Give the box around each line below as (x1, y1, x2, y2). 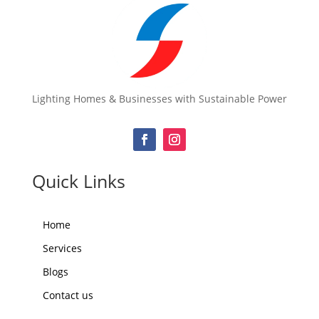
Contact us (42, 288, 93, 302)
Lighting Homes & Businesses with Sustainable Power (31, 91, 287, 105)
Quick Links (31, 168, 125, 193)
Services (42, 241, 82, 255)
